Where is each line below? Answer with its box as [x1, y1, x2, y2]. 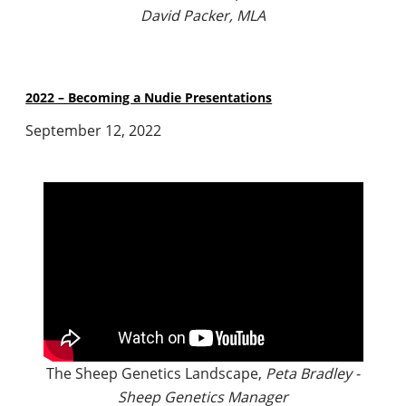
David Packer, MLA [140, 5, 266, 25]
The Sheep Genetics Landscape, [46, 362, 266, 383]
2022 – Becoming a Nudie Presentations [25, 88, 273, 106]
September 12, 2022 [25, 120, 162, 140]
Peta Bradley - [266, 362, 360, 383]
